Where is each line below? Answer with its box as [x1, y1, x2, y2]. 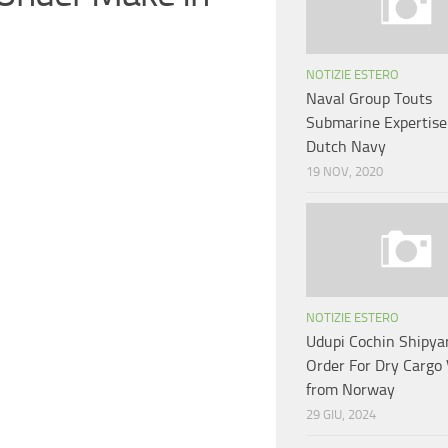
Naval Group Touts [306, 89, 432, 109]
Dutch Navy [306, 137, 386, 157]
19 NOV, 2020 [306, 164, 383, 180]
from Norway [306, 380, 395, 400]
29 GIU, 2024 [306, 407, 376, 423]
